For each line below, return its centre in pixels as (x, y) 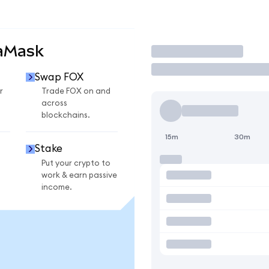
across (54, 104)
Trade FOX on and (76, 92)
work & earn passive (79, 175)
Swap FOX (59, 77)
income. (57, 187)
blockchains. (66, 116)
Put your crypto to (76, 163)
